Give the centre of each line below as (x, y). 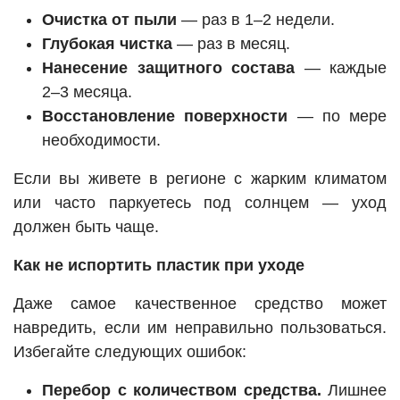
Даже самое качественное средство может (200, 304)
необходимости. (101, 141)
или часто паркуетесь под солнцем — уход (200, 203)
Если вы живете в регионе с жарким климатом (200, 179)
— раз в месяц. (231, 44)
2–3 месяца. (87, 92)
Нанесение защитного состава (168, 68)
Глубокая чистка (107, 44)
